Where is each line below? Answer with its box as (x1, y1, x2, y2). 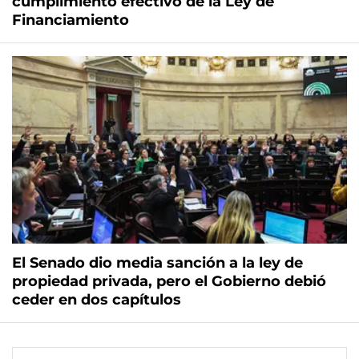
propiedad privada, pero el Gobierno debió (12, 272, 326, 291)
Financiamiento (12, 11, 129, 30)
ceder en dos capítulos (12, 291, 181, 309)
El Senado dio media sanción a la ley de (12, 254, 303, 272)
